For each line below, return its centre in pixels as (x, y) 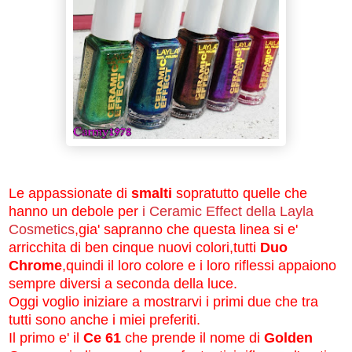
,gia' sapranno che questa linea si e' (186, 229)
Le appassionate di (68, 193)
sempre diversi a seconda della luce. (123, 283)
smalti (152, 193)
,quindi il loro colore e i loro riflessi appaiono (199, 265)
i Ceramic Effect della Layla (228, 211)
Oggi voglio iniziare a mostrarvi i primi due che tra (163, 301)
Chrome (35, 265)
